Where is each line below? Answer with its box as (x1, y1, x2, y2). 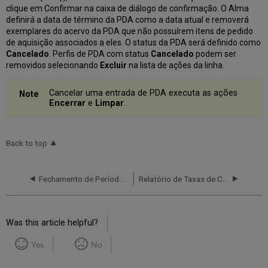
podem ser (194, 48, 237, 59)
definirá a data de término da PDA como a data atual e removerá (6, 14, 249, 25)
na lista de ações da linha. (127, 60, 225, 70)
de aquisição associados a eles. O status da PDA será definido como (6, 37, 261, 47)
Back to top (6, 138, 48, 148)
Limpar (95, 98, 124, 109)
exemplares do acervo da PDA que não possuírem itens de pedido (6, 26, 254, 36)
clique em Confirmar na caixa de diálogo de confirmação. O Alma (6, 3, 249, 13)
